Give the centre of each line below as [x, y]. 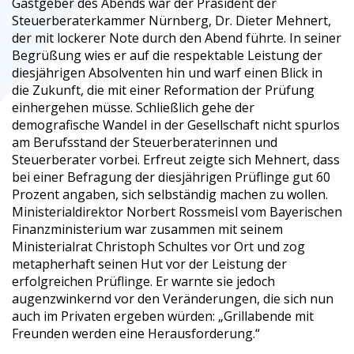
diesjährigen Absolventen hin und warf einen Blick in [167, 72]
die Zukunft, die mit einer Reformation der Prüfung [163, 90]
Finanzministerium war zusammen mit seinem [147, 229]
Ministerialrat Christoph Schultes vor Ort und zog [158, 246]
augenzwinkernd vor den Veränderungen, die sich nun [173, 298]
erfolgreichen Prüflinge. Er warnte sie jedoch [143, 281]
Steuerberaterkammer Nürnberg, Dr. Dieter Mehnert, [171, 20]
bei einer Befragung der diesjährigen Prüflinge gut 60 [171, 177]
